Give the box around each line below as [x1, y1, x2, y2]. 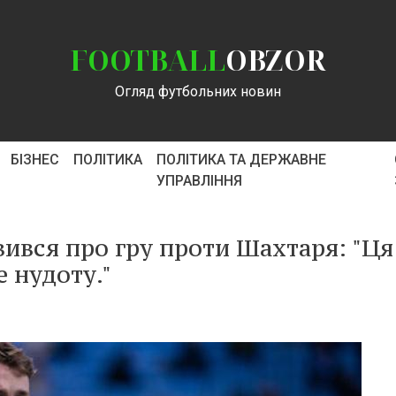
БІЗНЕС [10, 151, 59, 168]
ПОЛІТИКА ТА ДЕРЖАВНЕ [156, 151, 326, 168]
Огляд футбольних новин [115, 83, 281, 100]
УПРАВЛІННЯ [156, 172, 242, 189]
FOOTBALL [70, 41, 225, 79]
